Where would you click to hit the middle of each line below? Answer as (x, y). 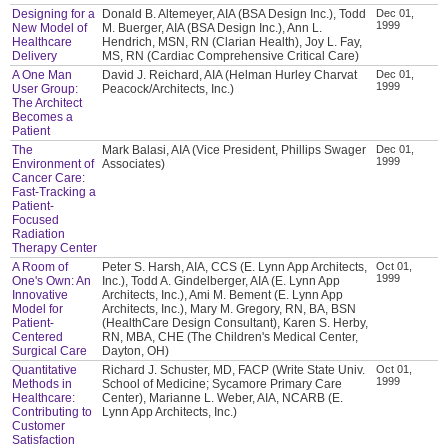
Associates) (134, 163)
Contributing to (52, 411)
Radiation (39, 233)
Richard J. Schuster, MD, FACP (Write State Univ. (234, 369)
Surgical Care (50, 350)
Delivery (35, 55)
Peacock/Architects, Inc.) (168, 88)
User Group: (45, 88)
